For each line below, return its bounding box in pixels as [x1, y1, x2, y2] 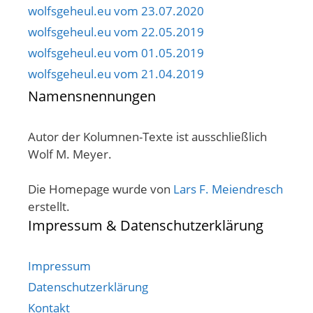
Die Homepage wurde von [28, 181, 173, 198]
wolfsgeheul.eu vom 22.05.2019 [28, 23, 204, 40]
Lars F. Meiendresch [173, 181, 283, 198]
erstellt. [28, 198, 70, 215]
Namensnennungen [28, 86, 156, 105]
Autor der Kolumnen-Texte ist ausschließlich [28, 128, 267, 145]
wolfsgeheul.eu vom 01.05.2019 [28, 44, 204, 61]
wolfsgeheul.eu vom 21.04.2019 [28, 65, 204, 82]
